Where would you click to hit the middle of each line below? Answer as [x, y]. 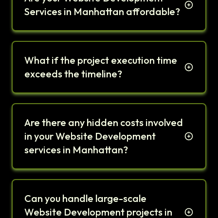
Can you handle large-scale [85, 199]
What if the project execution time [101, 60]
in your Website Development [90, 136]
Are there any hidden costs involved [104, 123]
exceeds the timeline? [73, 74]
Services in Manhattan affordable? [102, 12]
